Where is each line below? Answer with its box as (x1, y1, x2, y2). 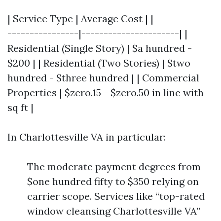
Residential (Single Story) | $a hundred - (7, 42, 192, 54)
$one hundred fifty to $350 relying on (27, 175, 199, 187)
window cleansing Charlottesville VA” (27, 205, 200, 217)
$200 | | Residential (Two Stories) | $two (7, 57, 190, 69)
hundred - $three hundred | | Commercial (7, 72, 199, 84)
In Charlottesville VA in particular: (7, 131, 166, 143)
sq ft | (7, 101, 34, 113)
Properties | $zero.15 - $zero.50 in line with (7, 86, 204, 99)
